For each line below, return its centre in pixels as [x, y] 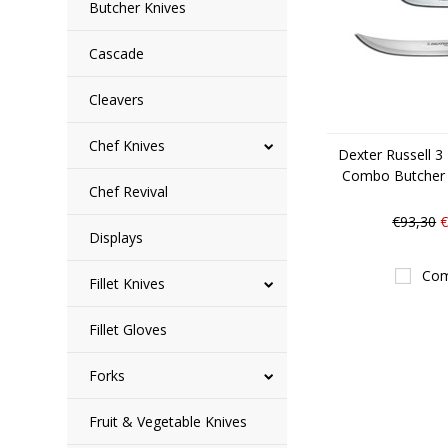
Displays [116, 237]
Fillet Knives [127, 283]
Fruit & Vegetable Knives [168, 421]
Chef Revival [129, 191]
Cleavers [117, 99]
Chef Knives [127, 145]
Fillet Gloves [128, 329]
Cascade [117, 53]
